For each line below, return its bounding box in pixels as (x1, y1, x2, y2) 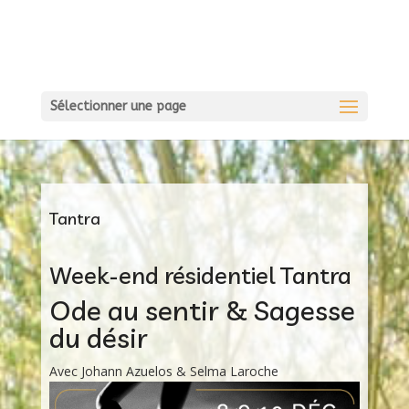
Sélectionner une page (49, 99, 186, 114)
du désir (48, 320, 148, 355)
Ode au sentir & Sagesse (48, 293, 355, 328)
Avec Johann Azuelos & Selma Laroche (48, 362, 278, 380)
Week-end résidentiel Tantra (48, 260, 351, 290)
